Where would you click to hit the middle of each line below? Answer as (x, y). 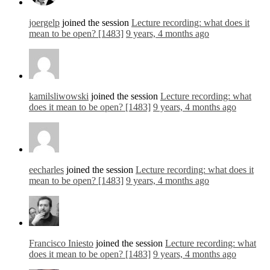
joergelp (44, 23)
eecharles (46, 170)
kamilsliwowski (59, 96)
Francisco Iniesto (61, 243)
